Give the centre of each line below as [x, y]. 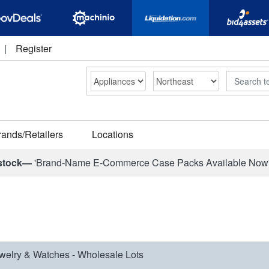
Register [34, 48]
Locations [113, 134]
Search [240, 76]
